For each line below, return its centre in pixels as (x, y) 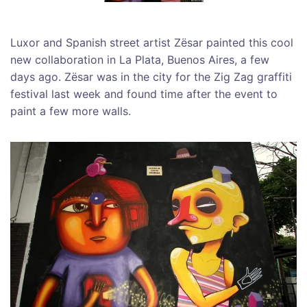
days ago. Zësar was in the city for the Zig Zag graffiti (151, 76)
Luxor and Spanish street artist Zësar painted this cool (152, 42)
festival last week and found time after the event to (144, 94)
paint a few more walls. (71, 111)
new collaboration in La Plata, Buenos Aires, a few (140, 59)
